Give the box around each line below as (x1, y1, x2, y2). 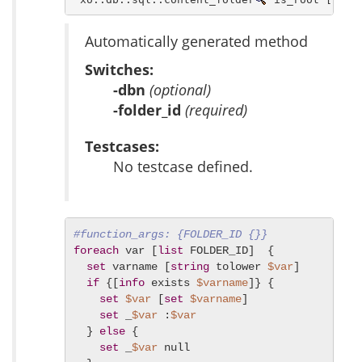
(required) (185, 100, 247, 120)
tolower (209, 260, 267, 274)
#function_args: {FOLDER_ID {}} (74, 228, 267, 242)
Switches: (85, 60, 154, 80)
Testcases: (85, 137, 159, 157)
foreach (74, 244, 119, 258)
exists (145, 276, 196, 290)
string (170, 260, 209, 274)
